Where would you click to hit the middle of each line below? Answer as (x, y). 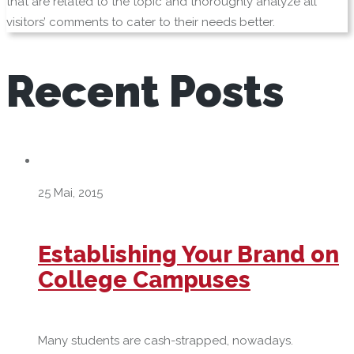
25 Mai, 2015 (70, 193)
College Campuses (144, 279)
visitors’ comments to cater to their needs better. (141, 22)
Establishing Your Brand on (188, 254)
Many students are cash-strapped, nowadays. (166, 341)
